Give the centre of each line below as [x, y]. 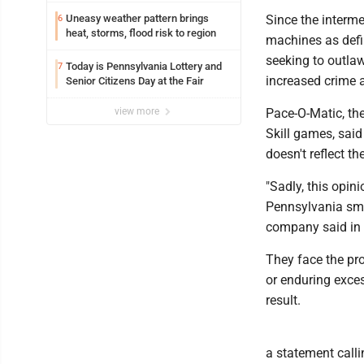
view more [138, 111]
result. [283, 300]
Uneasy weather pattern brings [105, 18]
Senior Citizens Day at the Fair [151, 80]
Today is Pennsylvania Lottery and [144, 66]
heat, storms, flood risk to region [141, 32]
